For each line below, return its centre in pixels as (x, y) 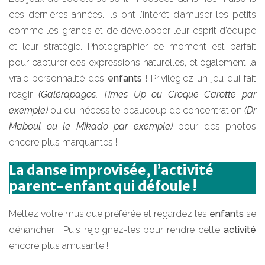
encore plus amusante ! (59, 245)
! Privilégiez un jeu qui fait (199, 78)
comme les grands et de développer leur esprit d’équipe (132, 30)
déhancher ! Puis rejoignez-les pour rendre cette (116, 230)
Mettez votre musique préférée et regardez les (109, 214)
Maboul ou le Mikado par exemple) (91, 126)
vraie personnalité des (58, 78)
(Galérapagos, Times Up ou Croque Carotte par (147, 94)
